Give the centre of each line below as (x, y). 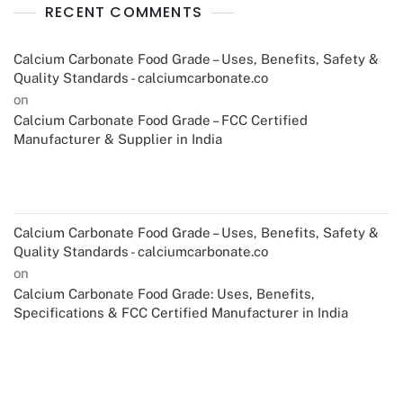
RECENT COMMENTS (124, 13)
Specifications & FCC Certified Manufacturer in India (181, 313)
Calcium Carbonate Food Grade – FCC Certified (161, 121)
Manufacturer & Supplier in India (118, 139)
